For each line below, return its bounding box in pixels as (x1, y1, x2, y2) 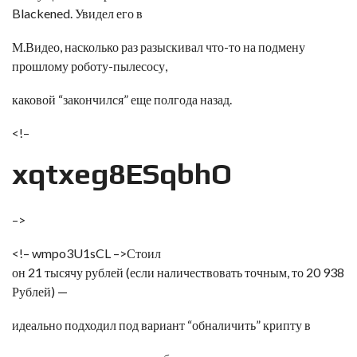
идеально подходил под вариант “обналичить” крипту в (12, 317, 311, 332)
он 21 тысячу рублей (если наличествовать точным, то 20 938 (12, 265, 344, 280)
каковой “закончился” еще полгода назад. (12, 92, 232, 107)
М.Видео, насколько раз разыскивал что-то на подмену (12, 39, 305, 54)
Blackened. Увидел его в (12, 6, 143, 21)
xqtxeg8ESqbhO (12, 157, 232, 190)
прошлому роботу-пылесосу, (12, 58, 167, 73)
